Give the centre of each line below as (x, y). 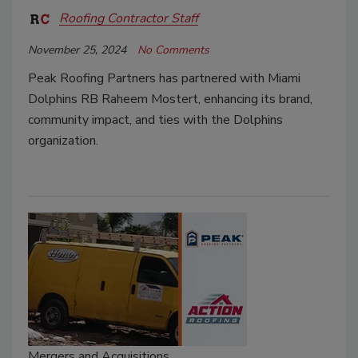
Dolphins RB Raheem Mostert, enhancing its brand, (170, 99)
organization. (63, 140)
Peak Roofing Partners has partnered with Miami (164, 78)
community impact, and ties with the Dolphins (155, 119)
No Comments (173, 50)
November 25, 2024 (77, 50)
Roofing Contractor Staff (129, 19)
